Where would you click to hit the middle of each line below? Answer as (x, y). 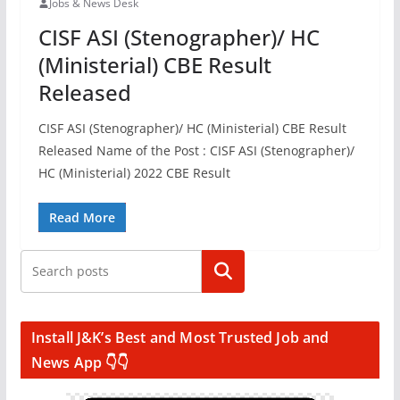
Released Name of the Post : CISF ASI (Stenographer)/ (196, 150)
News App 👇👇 (80, 362)
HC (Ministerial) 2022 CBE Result (134, 173)
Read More (82, 217)
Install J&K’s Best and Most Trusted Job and (180, 337)
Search (223, 271)
